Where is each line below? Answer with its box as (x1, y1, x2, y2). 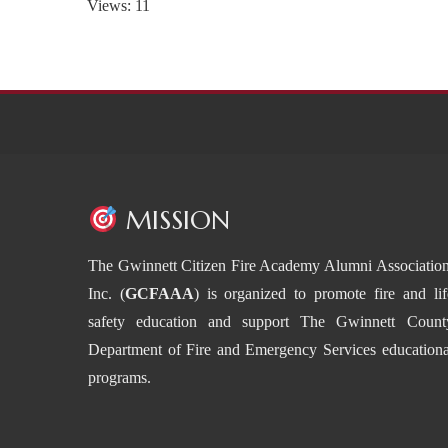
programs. (88, 369, 152, 386)
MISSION (117, 204, 230, 236)
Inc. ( (88, 285, 125, 302)
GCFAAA (124, 285, 194, 302)
